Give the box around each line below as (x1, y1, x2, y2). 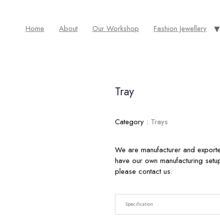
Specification (125, 200, 153, 208)
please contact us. (115, 166, 172, 177)
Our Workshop (92, 23, 139, 34)
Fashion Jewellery (154, 23, 207, 34)
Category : (115, 116, 151, 127)
